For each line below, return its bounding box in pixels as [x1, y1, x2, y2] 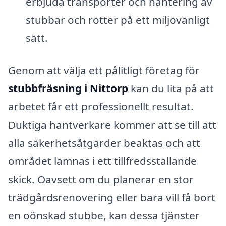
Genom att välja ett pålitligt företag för [8, 63, 200, 78]
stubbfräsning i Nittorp [8, 81, 128, 96]
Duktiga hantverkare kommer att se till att [8, 118, 216, 132]
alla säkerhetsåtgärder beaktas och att [8, 136, 200, 150]
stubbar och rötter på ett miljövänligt [25, 13, 210, 27]
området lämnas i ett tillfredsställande [8, 154, 197, 168]
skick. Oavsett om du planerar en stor [8, 172, 194, 187]
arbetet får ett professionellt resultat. [8, 99, 194, 114]
